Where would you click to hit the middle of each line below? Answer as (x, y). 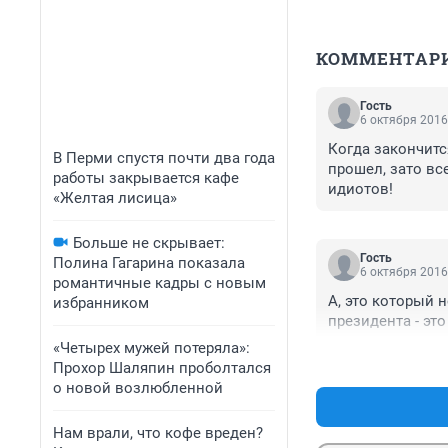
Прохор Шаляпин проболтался (162, 368)
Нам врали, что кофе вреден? (158, 433)
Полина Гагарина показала (149, 263)
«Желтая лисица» (115, 198)
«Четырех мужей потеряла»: (151, 348)
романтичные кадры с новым (159, 283)
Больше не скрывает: (149, 243)
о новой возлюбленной (138, 388)
